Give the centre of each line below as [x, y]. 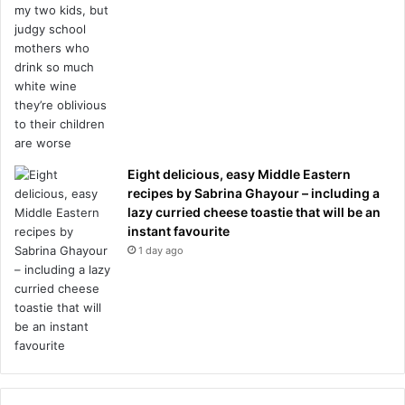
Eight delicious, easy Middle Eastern [239, 174]
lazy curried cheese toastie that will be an [254, 212]
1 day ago [161, 250]
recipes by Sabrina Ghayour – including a [254, 193]
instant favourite [179, 231]
